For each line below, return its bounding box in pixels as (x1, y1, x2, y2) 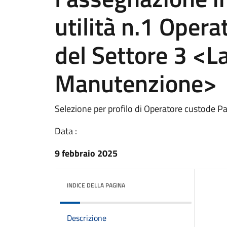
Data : (55, 124, 77, 138)
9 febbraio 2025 (55, 146, 118, 160)
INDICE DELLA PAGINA (67, 180, 125, 190)
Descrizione (67, 212, 106, 224)
